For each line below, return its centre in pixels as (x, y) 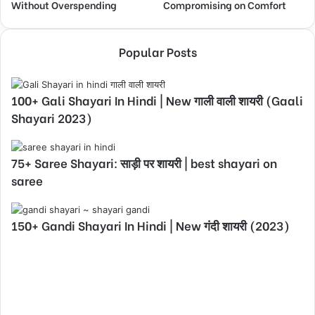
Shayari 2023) (52, 117)
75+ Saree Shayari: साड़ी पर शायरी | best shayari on (144, 162)
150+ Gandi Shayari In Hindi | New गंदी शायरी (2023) (150, 225)
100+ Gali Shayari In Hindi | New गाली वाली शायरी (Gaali (157, 100)
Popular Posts (157, 51)
